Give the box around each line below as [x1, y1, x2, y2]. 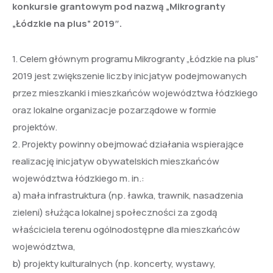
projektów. [12, 121, 57, 134]
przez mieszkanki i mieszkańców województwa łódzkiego [12, 87, 258, 100]
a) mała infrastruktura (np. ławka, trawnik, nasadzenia [12, 189, 243, 202]
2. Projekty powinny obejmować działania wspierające [12, 138, 244, 151]
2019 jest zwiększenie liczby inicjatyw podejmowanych [12, 69, 247, 83]
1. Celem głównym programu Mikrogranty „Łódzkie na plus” [12, 52, 258, 66]
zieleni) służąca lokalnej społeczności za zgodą [12, 206, 217, 219]
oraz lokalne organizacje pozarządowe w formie [12, 104, 216, 117]
